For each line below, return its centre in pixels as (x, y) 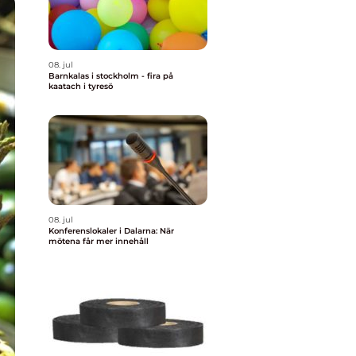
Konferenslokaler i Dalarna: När (111, 231)
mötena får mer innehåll (99, 241)
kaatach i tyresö (81, 86)
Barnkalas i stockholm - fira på (111, 76)
